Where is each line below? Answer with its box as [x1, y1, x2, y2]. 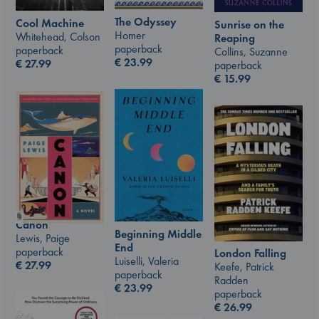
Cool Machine [16, 16, 84, 31]
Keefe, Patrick [214, 259, 274, 274]
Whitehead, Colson [16, 29, 100, 45]
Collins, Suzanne [214, 44, 288, 59]
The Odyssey [115, 14, 177, 29]
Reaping [214, 31, 255, 46]
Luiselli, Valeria [115, 253, 179, 268]
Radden [214, 273, 249, 288]
